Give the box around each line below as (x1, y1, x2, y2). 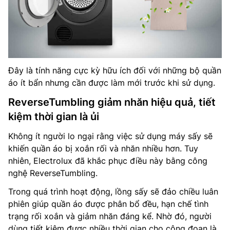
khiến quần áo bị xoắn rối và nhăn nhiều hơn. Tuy (8, 143, 198, 154)
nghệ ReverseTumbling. (8, 167, 98, 178)
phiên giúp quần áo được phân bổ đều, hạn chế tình (8, 198, 208, 209)
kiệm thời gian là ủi (8, 110, 99, 123)
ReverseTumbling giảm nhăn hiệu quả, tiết (8, 95, 216, 108)
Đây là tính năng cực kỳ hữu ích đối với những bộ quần (8, 65, 221, 75)
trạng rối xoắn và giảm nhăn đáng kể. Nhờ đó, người (8, 210, 212, 221)
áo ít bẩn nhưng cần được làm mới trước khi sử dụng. (8, 77, 215, 88)
